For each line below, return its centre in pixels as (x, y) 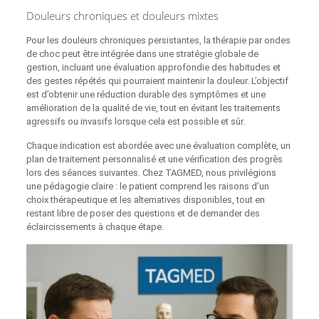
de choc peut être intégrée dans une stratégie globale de (142, 54)
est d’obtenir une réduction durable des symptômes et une (146, 95)
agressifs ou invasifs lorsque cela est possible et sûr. (135, 122)
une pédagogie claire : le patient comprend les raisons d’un (147, 187)
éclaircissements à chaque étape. (95, 227)
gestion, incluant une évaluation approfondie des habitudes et (153, 68)
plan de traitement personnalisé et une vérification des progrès (154, 159)
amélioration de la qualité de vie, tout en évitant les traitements (153, 108)
